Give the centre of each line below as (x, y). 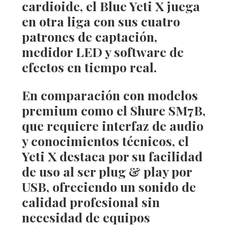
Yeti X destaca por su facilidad (112, 156)
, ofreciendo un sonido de (121, 187)
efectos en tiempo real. (89, 67)
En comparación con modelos (110, 95)
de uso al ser (60, 171)
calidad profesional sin (91, 202)
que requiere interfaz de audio (112, 125)
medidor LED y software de (103, 52)
